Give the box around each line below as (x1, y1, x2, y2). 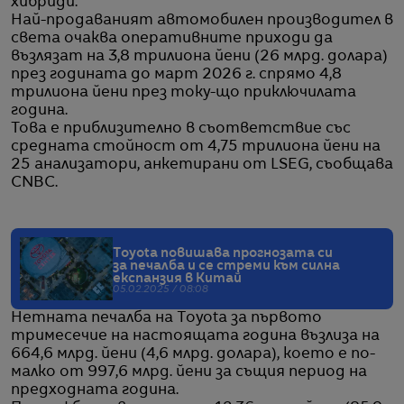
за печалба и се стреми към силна (113, 259, 340, 272)
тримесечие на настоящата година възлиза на (11, 328, 380, 344)
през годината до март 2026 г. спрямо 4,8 (11, 67, 342, 82)
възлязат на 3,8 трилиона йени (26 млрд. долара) (11, 49, 388, 64)
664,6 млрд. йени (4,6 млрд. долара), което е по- (11, 346, 375, 362)
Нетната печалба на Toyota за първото (11, 310, 322, 326)
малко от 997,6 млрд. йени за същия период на (11, 364, 367, 380)
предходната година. (11, 382, 179, 398)
